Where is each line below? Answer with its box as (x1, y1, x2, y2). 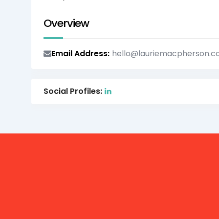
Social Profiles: (44, 86, 102, 97)
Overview (44, 16, 89, 31)
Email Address (51, 48, 108, 59)
